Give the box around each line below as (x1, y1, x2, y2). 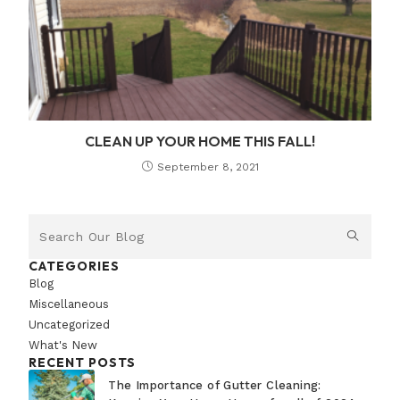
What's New (29, 337, 98, 352)
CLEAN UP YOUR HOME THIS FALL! (85, 131, 315, 150)
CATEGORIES (29, 257, 121, 274)
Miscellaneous (29, 296, 110, 311)
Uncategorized (29, 317, 111, 331)
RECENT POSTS (29, 354, 137, 371)
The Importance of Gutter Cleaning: (108, 378, 321, 392)
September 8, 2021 (156, 160, 259, 173)
